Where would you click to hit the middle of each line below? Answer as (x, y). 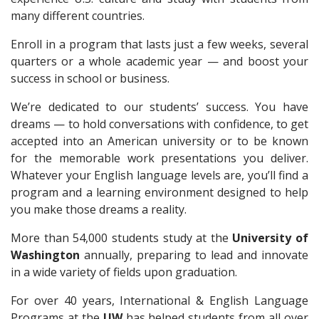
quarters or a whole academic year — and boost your (159, 61)
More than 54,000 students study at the (122, 238)
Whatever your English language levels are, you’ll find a (159, 175)
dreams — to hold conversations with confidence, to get (159, 124)
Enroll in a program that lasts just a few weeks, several (159, 44)
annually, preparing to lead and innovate (194, 255)
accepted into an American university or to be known (159, 141)
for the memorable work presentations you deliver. (159, 158)
